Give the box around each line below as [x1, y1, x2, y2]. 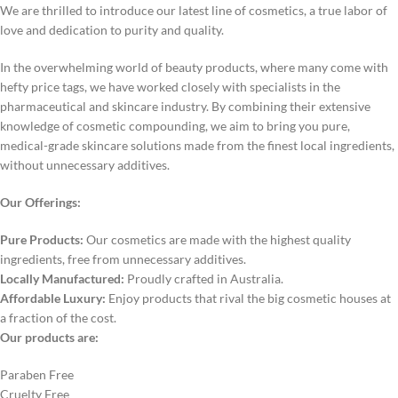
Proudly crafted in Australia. [124, 271, 283, 286]
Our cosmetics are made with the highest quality [84, 232, 351, 247]
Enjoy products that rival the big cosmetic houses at [106, 291, 391, 306]
